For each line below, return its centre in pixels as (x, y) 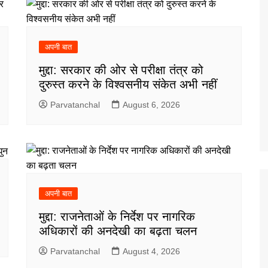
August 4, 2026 (151, 251)
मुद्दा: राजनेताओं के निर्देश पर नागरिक (117, 216)
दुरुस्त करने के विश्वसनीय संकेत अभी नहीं (128, 84)
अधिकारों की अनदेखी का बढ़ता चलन (118, 231)
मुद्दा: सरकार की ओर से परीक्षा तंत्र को (121, 70)
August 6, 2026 (151, 104)
